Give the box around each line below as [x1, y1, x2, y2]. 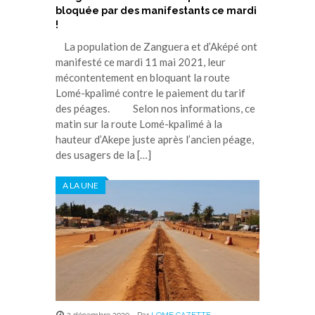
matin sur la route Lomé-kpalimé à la [56, 117, 222, 130]
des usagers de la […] [56, 148, 151, 161]
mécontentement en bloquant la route [56, 70, 230, 84]
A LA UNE [63, 179, 98, 191]
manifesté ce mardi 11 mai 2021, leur [56, 55, 226, 68]
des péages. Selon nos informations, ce [56, 101, 255, 115]
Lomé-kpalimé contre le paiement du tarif [56, 86, 245, 99]
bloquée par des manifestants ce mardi [56, 4, 257, 16]
